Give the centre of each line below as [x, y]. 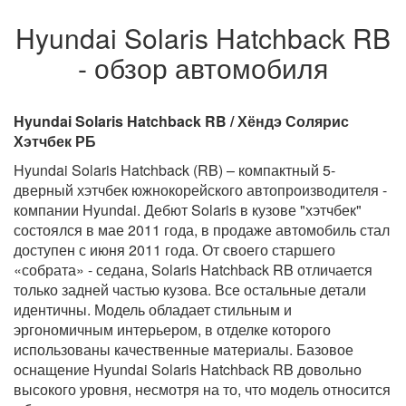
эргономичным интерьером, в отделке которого [172, 329]
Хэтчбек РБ [55, 140]
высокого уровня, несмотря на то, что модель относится [202, 389]
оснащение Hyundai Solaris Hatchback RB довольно [188, 369]
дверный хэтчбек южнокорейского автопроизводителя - [200, 189]
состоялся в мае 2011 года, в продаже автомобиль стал [202, 229]
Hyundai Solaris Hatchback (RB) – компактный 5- [174, 169]
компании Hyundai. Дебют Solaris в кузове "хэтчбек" [188, 209]
